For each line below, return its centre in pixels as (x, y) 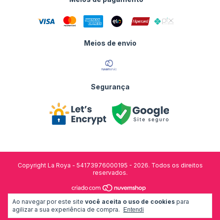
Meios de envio (110, 43)
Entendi (134, 210)
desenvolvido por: (86, 202)
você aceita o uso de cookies (130, 202)
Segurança (110, 87)
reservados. (110, 173)
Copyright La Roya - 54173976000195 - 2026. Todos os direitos (110, 165)
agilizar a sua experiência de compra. (66, 209)
